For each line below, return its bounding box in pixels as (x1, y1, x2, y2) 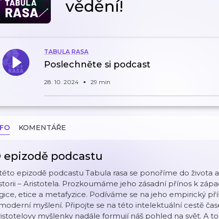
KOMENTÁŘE (19, 123, 66, 132)
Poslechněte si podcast (44, 59, 151, 70)
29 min (90, 78, 110, 86)
